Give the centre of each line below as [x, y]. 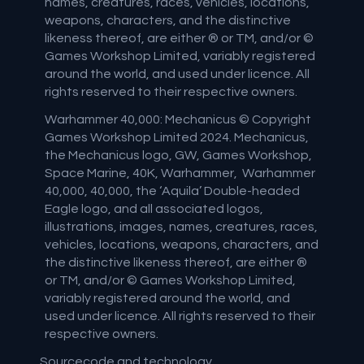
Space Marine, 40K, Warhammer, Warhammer [180, 173]
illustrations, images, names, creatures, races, [182, 226]
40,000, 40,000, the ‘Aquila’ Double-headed [173, 191]
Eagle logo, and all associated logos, [154, 208]
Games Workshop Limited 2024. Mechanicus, [177, 137]
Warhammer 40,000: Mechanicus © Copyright [178, 119]
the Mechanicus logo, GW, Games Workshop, [179, 155]
